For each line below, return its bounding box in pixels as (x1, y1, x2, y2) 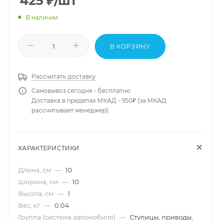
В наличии (26, 13, 58, 21)
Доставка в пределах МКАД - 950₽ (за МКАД (31, 96, 166, 104)
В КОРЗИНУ (110, 42, 151, 50)
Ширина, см (18, 177, 59, 186)
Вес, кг (18, 201, 42, 209)
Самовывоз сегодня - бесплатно (31, 86, 131, 94)
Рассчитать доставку (31, 72, 96, 80)
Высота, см (18, 189, 55, 197)
